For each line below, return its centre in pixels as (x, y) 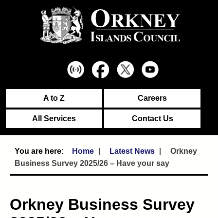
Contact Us (152, 118)
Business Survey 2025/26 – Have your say (92, 163)
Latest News (132, 151)
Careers (152, 98)
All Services (54, 118)
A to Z (54, 98)
